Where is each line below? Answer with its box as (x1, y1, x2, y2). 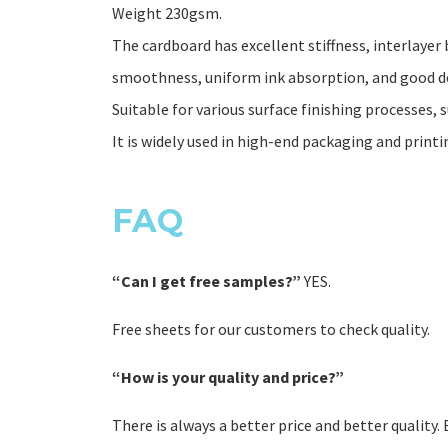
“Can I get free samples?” (112, 271, 304, 292)
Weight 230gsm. (112, 3, 222, 24)
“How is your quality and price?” (112, 367, 344, 388)
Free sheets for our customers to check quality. (112, 319, 430, 340)
